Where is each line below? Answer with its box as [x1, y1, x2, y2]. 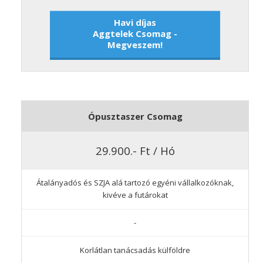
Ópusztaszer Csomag [87, 110, 183, 122]
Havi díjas [114, 16, 156, 29]
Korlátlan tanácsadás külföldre [80, 244, 190, 255]
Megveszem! [107, 39, 163, 51]
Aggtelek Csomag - [93, 28, 177, 40]
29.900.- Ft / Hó [95, 143, 175, 158]
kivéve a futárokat [102, 190, 168, 201]
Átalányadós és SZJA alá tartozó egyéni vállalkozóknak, [36, 177, 234, 188]
